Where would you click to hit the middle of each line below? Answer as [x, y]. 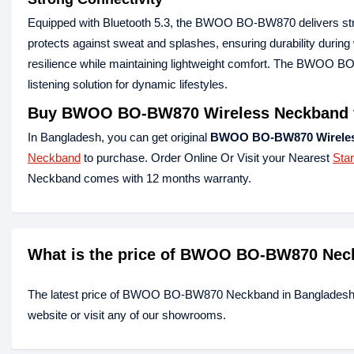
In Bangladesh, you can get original [119, 137]
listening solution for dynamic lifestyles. [128, 85]
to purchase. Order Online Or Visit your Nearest [207, 158]
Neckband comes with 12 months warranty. [139, 179]
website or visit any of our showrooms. [127, 315]
